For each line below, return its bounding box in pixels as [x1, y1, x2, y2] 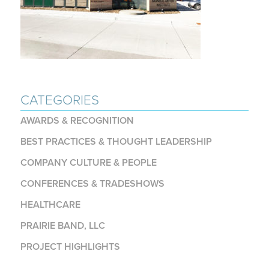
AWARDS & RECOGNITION [20, 114, 134, 127]
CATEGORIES [20, 91, 99, 108]
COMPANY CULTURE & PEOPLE [20, 156, 157, 169]
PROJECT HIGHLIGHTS [20, 240, 120, 253]
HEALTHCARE [20, 198, 80, 211]
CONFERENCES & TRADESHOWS [20, 177, 165, 190]
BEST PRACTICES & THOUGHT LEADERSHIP [20, 135, 212, 148]
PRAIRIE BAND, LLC [20, 219, 105, 232]
